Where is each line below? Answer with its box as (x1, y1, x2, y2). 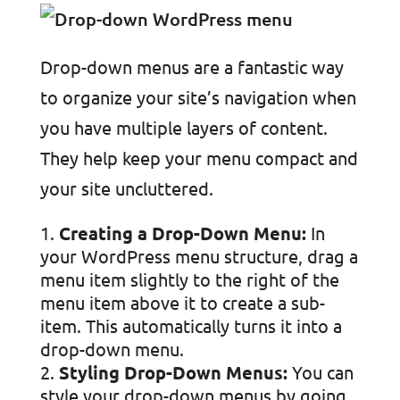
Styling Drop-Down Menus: (58, 361, 287, 384)
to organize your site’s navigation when (39, 86, 356, 108)
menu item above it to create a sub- (39, 291, 325, 313)
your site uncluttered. (39, 177, 213, 199)
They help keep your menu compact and (39, 146, 358, 169)
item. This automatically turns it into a (39, 314, 342, 337)
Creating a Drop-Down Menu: (58, 221, 306, 245)
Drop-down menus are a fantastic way (39, 55, 344, 78)
